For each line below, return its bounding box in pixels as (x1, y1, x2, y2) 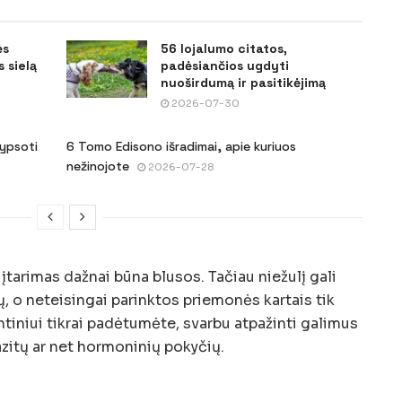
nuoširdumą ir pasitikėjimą (161, 74, 326, 91)
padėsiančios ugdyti (161, 57, 289, 74)
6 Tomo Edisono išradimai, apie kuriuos (66, 137, 296, 154)
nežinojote (66, 157, 129, 174)
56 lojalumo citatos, (161, 39, 287, 57)
